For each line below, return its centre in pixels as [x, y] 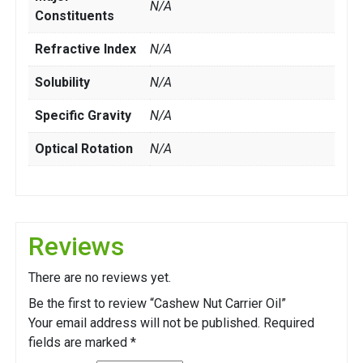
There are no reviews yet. [100, 278]
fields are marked [79, 343]
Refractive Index [85, 49]
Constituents [75, 16]
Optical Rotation [84, 149]
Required [289, 323]
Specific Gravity [83, 116]
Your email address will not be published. [144, 323]
